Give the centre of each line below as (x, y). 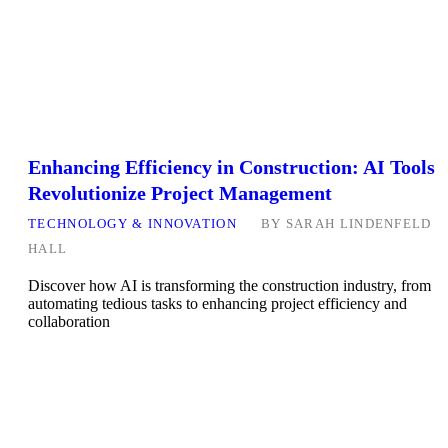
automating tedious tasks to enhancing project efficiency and (217, 304)
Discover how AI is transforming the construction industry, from (229, 286)
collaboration (69, 322)
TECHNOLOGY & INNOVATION (132, 224)
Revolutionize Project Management (180, 193)
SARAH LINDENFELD (358, 224)
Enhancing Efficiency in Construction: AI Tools (231, 167)
